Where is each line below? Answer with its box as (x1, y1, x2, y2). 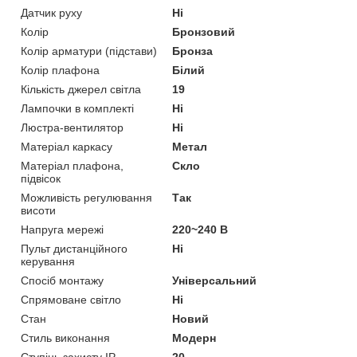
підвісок (21, 171, 61, 185)
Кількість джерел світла (21, 82, 141, 96)
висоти (21, 203, 56, 217)
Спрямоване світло (21, 292, 121, 306)
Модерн (172, 331, 217, 344)
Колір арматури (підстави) (21, 44, 157, 57)
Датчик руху (21, 6, 82, 19)
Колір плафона (21, 63, 100, 76)
